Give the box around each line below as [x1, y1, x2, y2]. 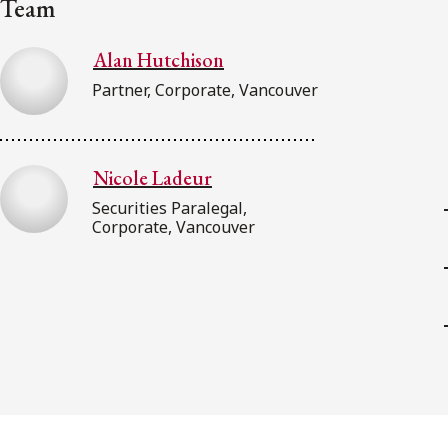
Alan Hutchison [93, 46, 224, 73]
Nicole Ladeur [93, 164, 212, 191]
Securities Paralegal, [92, 196, 247, 219]
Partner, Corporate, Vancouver [92, 78, 318, 101]
